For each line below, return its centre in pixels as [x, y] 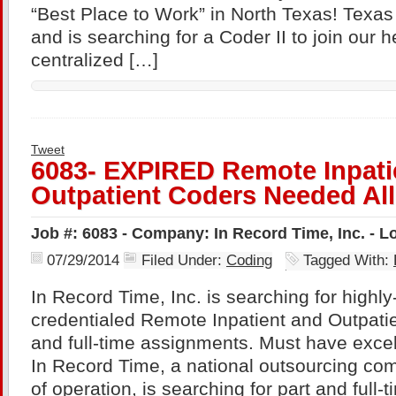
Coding [249, 260]
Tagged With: [348, 260]
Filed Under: [184, 260]
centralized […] [95, 60]
